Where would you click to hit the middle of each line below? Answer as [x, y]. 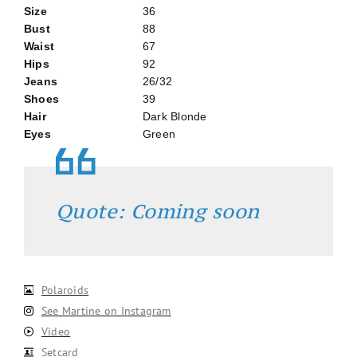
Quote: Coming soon [158, 211]
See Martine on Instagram [106, 310]
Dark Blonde [175, 116]
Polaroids [65, 290]
